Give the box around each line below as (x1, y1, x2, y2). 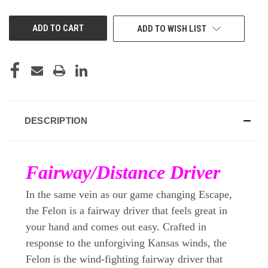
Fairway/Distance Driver (26, 161, 220, 183)
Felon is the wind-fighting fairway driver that (26, 252, 223, 265)
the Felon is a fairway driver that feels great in (26, 204, 227, 217)
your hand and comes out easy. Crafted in (26, 220, 206, 233)
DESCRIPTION (24, 115, 88, 126)
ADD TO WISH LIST (136, 23, 206, 34)
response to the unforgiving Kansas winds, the (26, 236, 227, 249)
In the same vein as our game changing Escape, (26, 188, 232, 200)
